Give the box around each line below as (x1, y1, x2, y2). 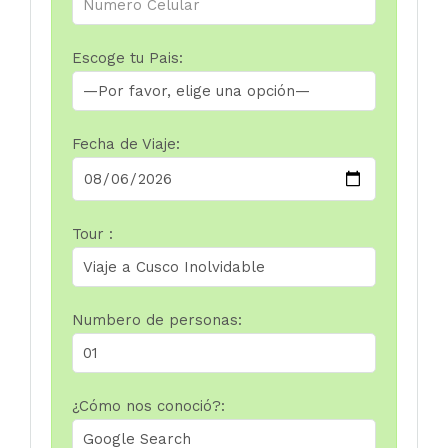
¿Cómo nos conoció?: (72, 397, 225, 416)
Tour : (72, 225, 113, 244)
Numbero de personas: (72, 311, 242, 330)
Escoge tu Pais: (72, 49, 183, 68)
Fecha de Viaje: (72, 135, 180, 154)
